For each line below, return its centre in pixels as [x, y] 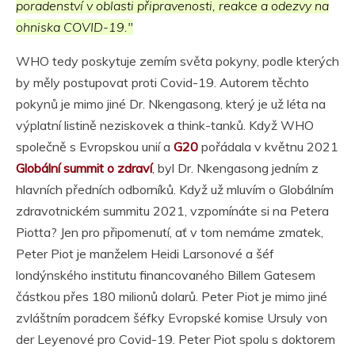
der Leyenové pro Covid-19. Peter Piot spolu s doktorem [176, 339]
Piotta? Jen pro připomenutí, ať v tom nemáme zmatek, [170, 232]
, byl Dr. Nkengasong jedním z [235, 168]
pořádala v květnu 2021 [268, 146]
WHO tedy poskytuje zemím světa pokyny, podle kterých [177, 61]
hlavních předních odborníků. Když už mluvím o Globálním [175, 189]
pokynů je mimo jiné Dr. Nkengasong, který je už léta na [171, 103]
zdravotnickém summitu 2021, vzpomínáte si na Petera [172, 210]
